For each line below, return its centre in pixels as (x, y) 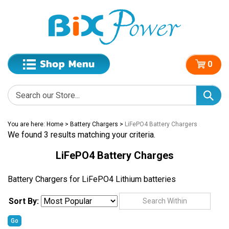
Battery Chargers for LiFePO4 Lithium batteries (92, 179)
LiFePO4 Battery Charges (114, 155)
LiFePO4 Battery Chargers (161, 124)
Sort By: (24, 195)
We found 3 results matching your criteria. (82, 135)
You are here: (27, 124)
